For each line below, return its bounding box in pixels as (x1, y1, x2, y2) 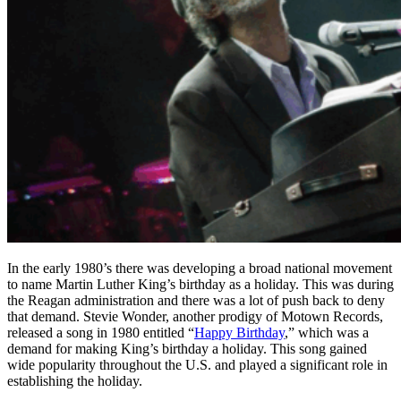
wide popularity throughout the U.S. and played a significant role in (7, 356, 388, 372)
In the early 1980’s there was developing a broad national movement (7, 260, 392, 276)
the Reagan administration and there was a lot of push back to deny (7, 292, 385, 308)
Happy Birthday (194, 324, 285, 340)
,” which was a (285, 324, 369, 340)
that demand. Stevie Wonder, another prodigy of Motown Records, (7, 308, 383, 324)
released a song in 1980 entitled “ (7, 324, 194, 340)
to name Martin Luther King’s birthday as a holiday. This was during (7, 276, 394, 292)
